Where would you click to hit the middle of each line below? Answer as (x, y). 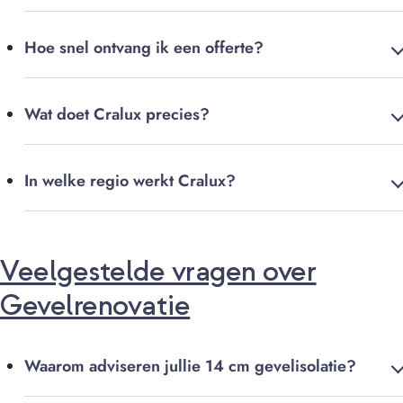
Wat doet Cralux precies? (117, 115)
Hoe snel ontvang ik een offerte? (144, 48)
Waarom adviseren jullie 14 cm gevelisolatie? (190, 367)
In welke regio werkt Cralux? (130, 181)
